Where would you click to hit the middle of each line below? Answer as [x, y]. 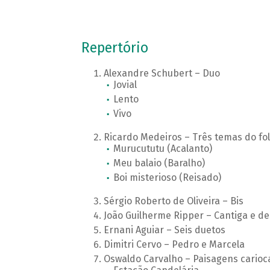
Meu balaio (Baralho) [159, 163]
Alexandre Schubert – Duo [162, 74]
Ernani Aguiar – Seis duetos [164, 230]
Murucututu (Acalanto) [162, 149]
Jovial [125, 85]
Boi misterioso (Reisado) [167, 178]
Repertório [115, 48]
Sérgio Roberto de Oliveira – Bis [173, 201]
